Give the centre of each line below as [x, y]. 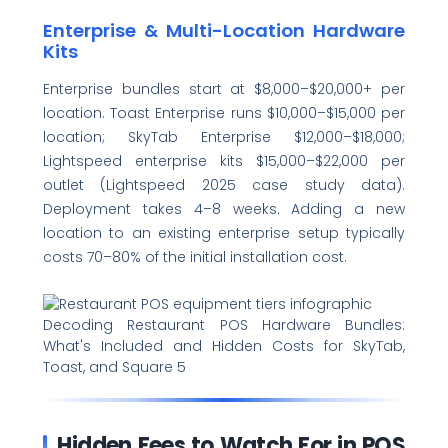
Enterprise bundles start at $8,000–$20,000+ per [224, 89]
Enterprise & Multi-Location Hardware [224, 30]
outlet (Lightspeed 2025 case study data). [224, 185]
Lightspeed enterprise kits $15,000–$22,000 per [224, 161]
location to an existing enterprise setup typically [224, 233]
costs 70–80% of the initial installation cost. [194, 257]
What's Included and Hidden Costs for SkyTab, [224, 345]
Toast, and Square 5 [114, 366]
